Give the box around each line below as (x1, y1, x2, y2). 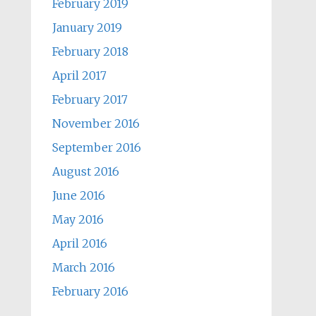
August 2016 (51, 164, 119, 178)
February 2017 (51, 92, 128, 107)
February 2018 (51, 44, 128, 59)
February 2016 (51, 284, 128, 298)
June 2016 (51, 188, 105, 202)
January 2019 (51, 20, 122, 35)
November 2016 (51, 116, 140, 130)
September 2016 (51, 140, 141, 154)
